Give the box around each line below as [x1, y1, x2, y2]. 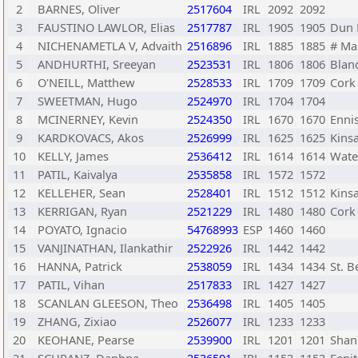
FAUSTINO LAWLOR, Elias [38, 19, 175, 35]
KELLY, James [38, 148, 109, 164]
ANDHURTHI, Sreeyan [38, 56, 156, 72]
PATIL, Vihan [38, 276, 105, 292]
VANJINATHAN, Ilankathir [38, 240, 173, 256]
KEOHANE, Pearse [38, 332, 134, 348]
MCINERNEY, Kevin [38, 111, 138, 127]
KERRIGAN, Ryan [38, 203, 127, 219]
